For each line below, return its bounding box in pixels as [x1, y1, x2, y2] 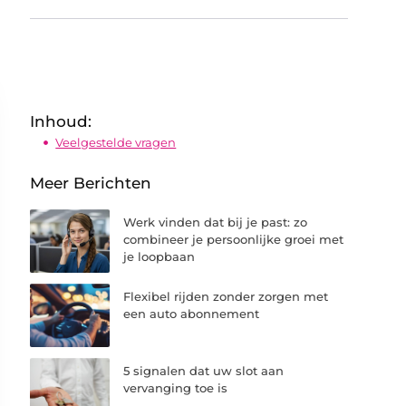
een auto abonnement [123, 305, 260, 321]
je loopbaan [123, 248, 196, 264]
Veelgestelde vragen [55, 135, 177, 150]
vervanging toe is [123, 380, 228, 395]
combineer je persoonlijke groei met [123, 231, 344, 246]
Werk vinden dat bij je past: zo [123, 214, 308, 229]
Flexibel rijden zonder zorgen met [123, 288, 329, 304]
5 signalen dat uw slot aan [123, 362, 285, 378]
